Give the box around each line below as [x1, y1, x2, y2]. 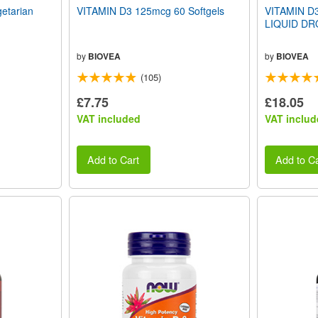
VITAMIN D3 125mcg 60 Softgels [76, 3, 224, 18]
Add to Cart [87, 152, 140, 168]
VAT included [76, 111, 141, 126]
